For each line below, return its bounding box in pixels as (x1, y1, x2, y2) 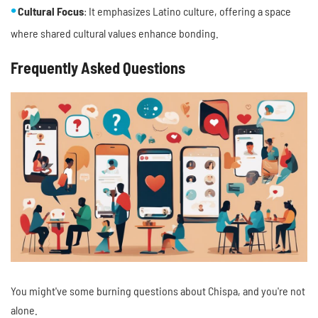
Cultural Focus (18, 4, 84, 18)
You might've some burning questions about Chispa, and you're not (11, 284, 305, 298)
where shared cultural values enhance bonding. (11, 26, 219, 40)
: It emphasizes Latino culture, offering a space (84, 4, 291, 18)
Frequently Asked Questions (11, 58, 185, 77)
